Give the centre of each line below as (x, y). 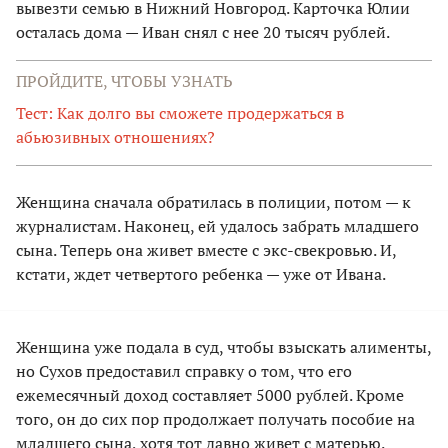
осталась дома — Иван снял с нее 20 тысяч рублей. (203, 32)
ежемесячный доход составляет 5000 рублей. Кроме (210, 395)
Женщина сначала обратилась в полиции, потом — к (213, 202)
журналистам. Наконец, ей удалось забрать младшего (217, 226)
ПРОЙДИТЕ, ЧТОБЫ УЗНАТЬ (124, 81)
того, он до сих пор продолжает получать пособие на (215, 419)
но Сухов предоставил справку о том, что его (184, 371)
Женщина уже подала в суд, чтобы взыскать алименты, (223, 347)
